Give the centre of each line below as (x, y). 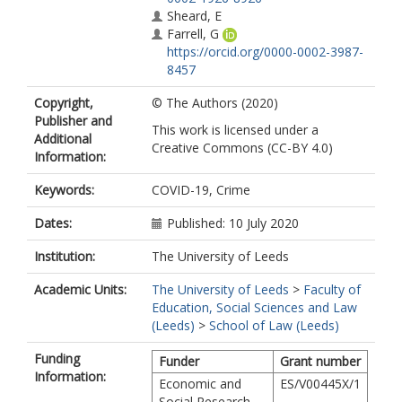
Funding (57, 358)
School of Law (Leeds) (274, 325)
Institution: (65, 256)
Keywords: (64, 190)
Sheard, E (194, 16)
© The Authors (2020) (215, 103)
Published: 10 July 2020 (233, 223)
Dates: (53, 223)
